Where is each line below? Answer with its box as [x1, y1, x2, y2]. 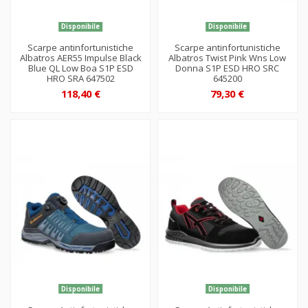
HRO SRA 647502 [46, 72, 115, 85]
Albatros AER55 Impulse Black [19, 52, 142, 65]
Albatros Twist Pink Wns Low [168, 52, 287, 65]
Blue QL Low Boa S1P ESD [27, 62, 133, 75]
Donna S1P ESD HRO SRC [175, 62, 280, 75]
